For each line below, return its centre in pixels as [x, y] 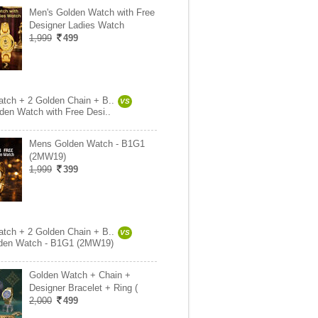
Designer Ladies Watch [77, 25]
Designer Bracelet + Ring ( [83, 288]
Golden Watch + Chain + [80, 275]
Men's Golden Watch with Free [92, 12]
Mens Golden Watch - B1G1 [87, 144]
